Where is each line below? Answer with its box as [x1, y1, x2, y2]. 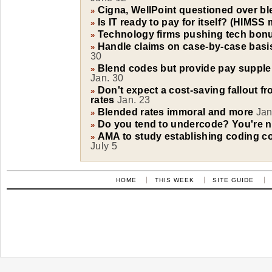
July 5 [90, 141, 117, 151]
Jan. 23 [117, 95, 151, 105]
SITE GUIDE [212, 177, 254, 184]
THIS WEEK [155, 177, 194, 184]
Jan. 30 [90, 73, 124, 83]
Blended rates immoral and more [97, 107, 254, 117]
